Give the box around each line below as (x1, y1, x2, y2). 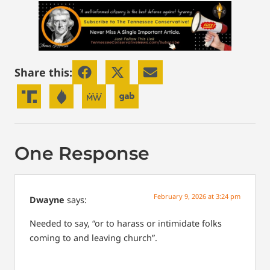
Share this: (14, 64, 72, 80)
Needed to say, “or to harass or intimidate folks (30, 217, 222, 229)
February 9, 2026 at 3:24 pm (154, 192, 240, 201)
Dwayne (30, 194, 64, 206)
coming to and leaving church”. (30, 231, 157, 243)
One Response (14, 142, 149, 165)
